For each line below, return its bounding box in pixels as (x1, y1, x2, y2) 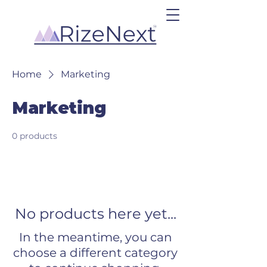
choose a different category (13, 246, 178, 260)
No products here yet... (14, 205, 176, 222)
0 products (12, 131, 57, 141)
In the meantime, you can (18, 230, 172, 244)
